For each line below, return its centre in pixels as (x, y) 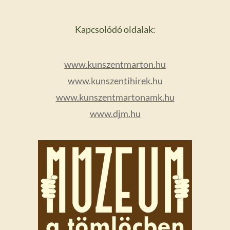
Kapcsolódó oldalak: (115, 30)
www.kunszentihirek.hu (115, 81)
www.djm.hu (115, 114)
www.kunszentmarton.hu (115, 64)
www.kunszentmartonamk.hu (115, 97)
